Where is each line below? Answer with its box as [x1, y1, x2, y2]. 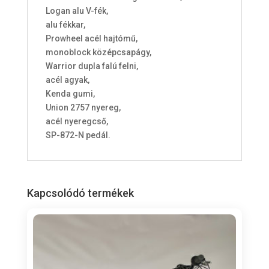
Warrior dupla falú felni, [45, 61, 138, 71]
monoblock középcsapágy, [45, 47, 151, 57]
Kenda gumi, [45, 88, 95, 98]
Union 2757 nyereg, [45, 102, 121, 112]
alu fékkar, [45, 19, 85, 29]
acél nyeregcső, [45, 116, 108, 126]
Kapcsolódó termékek [26, 186, 134, 199]
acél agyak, [45, 74, 89, 85]
